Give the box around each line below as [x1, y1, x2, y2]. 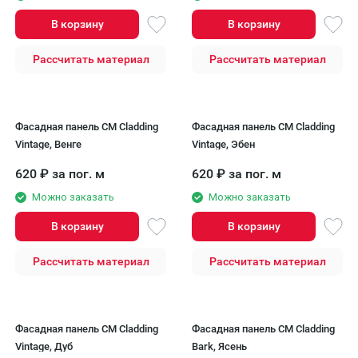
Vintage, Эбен [192, 138, 255, 150]
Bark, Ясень [192, 340, 247, 352]
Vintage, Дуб [15, 340, 73, 352]
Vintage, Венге [15, 138, 82, 150]
